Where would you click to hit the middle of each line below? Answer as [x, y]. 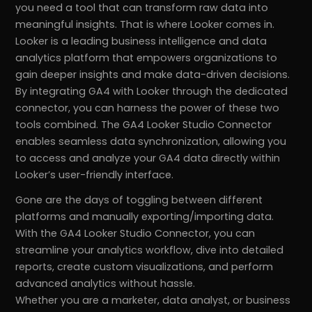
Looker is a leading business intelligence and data [141, 41]
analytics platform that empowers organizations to [147, 58]
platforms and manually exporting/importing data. [145, 217]
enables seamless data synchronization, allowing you [151, 142]
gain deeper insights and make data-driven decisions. [153, 75]
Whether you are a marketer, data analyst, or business [153, 301]
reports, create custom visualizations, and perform [145, 267]
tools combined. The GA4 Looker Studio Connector [144, 125]
